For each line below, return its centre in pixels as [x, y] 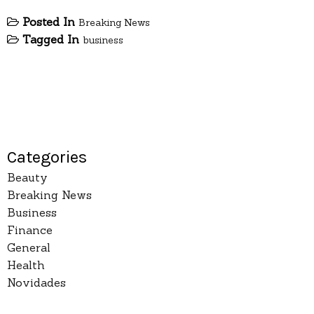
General [29, 248]
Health [26, 265]
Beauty [27, 178]
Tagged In [53, 40]
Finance [30, 230]
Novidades [36, 283]
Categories [47, 157]
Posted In [50, 22]
